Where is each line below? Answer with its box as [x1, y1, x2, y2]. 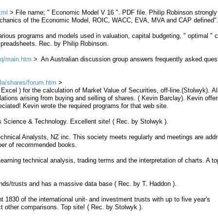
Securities [128, 87, 157, 94]
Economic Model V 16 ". [52, 9, 122, 16]
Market [82, 87, 102, 94]
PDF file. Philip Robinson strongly [122, 9, 217, 16]
